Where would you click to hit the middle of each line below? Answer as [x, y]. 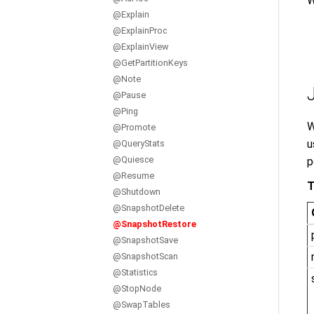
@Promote [134, 127]
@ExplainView [141, 47]
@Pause [129, 95]
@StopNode [137, 288]
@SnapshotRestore [155, 224]
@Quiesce [133, 159]
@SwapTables [142, 305]
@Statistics [135, 272]
